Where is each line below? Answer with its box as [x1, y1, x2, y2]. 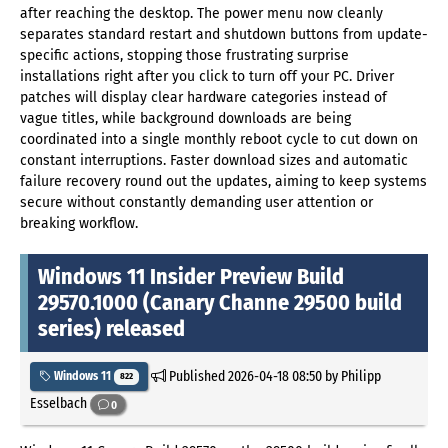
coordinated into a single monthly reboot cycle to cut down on [20, 131, 418, 149]
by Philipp [321, 367, 381, 386]
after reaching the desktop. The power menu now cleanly [20, 5, 383, 23]
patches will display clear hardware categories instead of [20, 89, 387, 107]
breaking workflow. [20, 215, 138, 233]
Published [165, 367, 228, 386]
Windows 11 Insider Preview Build [38, 263, 344, 291]
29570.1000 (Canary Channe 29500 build [38, 289, 402, 317]
